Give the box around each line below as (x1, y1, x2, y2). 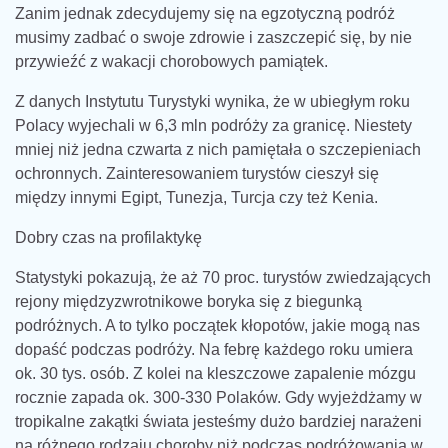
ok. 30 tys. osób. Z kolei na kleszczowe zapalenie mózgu (15, 364, 416, 382)
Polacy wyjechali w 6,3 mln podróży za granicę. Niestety (15, 116, 412, 134)
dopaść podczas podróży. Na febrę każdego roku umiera (15, 340, 413, 358)
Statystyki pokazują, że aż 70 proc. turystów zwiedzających (15, 268, 431, 286)
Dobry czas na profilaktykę (15, 228, 202, 246)
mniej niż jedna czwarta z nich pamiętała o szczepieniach (15, 140, 421, 158)
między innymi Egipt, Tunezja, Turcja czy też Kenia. (15, 188, 378, 206)
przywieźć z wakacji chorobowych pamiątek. (15, 52, 328, 70)
